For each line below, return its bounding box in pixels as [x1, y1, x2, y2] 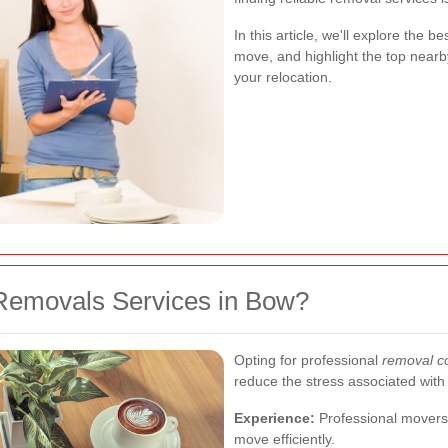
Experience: [234, 409, 315, 426]
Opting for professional [234, 351, 382, 368]
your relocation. [234, 69, 332, 85]
